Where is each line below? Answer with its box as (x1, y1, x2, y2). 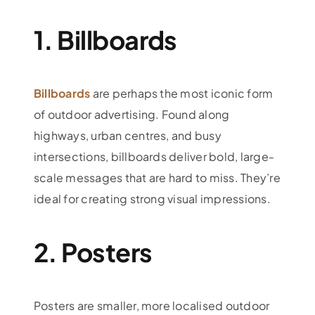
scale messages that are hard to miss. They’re (33, 169, 281, 185)
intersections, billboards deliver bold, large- (33, 148, 275, 164)
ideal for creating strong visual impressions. (33, 191, 271, 206)
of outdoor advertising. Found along (33, 106, 230, 122)
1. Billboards (33, 23, 177, 56)
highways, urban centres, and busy (33, 127, 221, 143)
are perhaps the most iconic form (90, 85, 274, 101)
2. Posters (33, 236, 153, 268)
